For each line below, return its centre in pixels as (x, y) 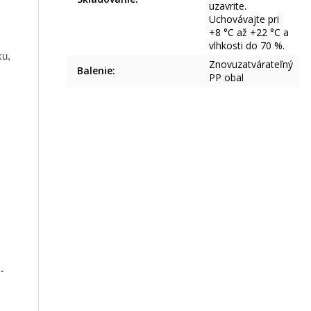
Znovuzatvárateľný (251, 64)
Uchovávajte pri (244, 19)
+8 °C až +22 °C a (249, 32)
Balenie (95, 70)
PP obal (227, 77)
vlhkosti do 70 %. (247, 45)
